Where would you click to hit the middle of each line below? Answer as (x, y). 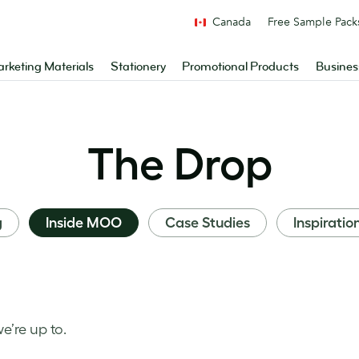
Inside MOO (83, 223)
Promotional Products (241, 67)
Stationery (138, 67)
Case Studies (207, 223)
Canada (232, 22)
